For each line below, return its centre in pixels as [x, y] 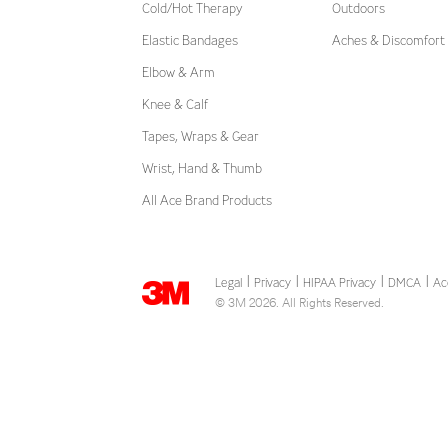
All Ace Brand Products [207, 200]
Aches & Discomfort [388, 40]
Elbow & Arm [178, 72]
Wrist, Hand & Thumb [202, 168]
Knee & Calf [175, 104]
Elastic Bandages [190, 40]
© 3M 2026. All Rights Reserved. [299, 303]
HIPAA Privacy [339, 282]
